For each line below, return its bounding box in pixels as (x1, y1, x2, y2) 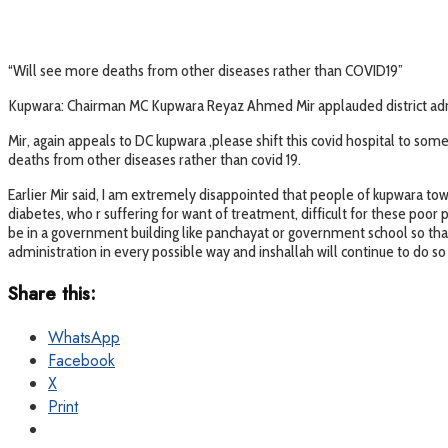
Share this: (8, 280, 96, 308)
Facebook (48, 348, 115, 372)
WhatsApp (48, 325, 120, 349)
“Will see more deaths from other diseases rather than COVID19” (8, 61, 403, 81)
